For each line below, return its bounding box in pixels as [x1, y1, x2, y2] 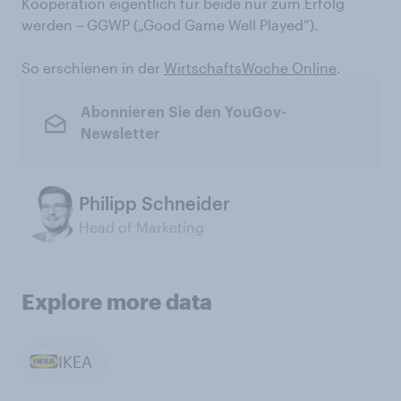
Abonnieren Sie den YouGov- [80, 105, 286, 120]
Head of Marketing [79, 218, 204, 236]
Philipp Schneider [79, 192, 230, 215]
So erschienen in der [21, 59, 164, 77]
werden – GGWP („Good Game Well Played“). [21, 16, 319, 34]
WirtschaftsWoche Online [164, 59, 337, 77]
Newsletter [80, 126, 160, 141]
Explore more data [21, 288, 212, 315]
